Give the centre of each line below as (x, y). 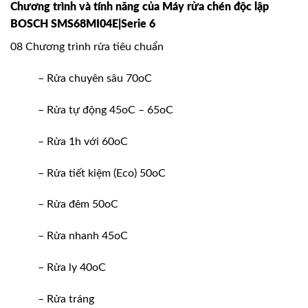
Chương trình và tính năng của (86, 7)
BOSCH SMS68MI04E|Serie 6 (83, 24)
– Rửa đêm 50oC (78, 205)
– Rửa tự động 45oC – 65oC (106, 110)
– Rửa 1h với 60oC (83, 141)
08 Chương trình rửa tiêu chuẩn (87, 47)
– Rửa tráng (66, 299)
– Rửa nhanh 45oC (83, 236)
